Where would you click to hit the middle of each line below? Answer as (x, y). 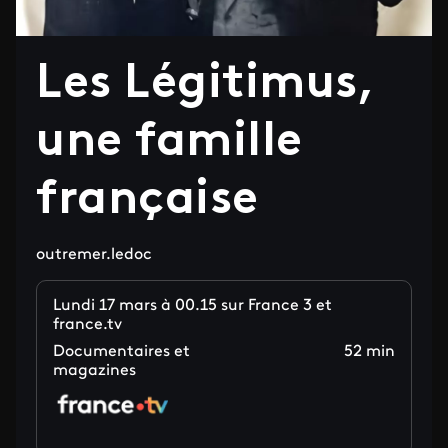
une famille (169, 143)
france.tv (87, 325)
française (147, 201)
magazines (94, 371)
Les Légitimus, (205, 85)
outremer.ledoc (94, 255)
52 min (369, 352)
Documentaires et (121, 352)
